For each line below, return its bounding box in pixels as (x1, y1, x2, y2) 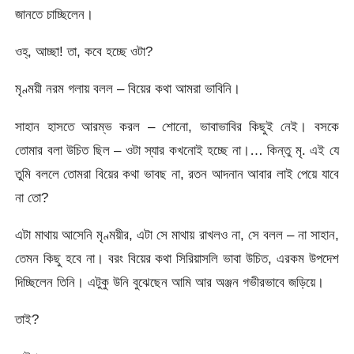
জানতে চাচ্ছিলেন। (15, 6, 94, 22)
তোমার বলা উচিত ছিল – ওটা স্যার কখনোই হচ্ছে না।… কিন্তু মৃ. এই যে (15, 141, 339, 158)
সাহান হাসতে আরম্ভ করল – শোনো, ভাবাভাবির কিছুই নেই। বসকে (15, 118, 339, 134)
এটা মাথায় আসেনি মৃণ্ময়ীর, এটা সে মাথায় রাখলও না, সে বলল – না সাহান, (15, 227, 339, 243)
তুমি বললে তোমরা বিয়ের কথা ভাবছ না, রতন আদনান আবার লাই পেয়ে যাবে (15, 165, 339, 182)
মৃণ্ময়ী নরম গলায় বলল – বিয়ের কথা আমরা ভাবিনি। (15, 81, 241, 97)
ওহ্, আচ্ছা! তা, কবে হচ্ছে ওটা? (15, 43, 153, 60)
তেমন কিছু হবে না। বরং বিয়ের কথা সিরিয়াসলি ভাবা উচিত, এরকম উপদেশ (15, 250, 339, 267)
